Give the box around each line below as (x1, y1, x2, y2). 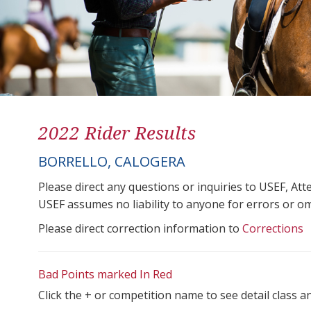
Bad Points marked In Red (38, 266, 172, 282)
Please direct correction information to (38, 220, 242, 236)
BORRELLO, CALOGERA (38, 151, 185, 171)
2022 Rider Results (38, 119, 196, 145)
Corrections (242, 220, 303, 236)
